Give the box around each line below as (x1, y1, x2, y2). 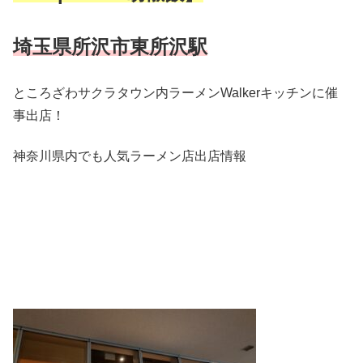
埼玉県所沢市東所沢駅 (13, 35, 207, 58)
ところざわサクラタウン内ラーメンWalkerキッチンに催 (13, 85, 338, 100)
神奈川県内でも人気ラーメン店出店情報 (13, 149, 246, 164)
